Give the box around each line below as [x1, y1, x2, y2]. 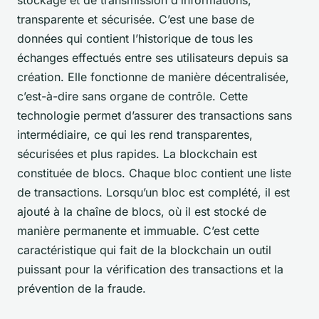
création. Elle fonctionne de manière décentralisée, [17, 69, 289, 84]
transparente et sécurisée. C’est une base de [17, 11, 254, 26]
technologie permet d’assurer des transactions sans [17, 108, 292, 122]
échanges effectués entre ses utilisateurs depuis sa [17, 50, 288, 65]
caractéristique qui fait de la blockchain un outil [17, 242, 271, 257]
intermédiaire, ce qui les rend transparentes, [17, 127, 253, 142]
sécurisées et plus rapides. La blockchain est [17, 146, 257, 161]
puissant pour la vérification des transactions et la [17, 261, 283, 276]
